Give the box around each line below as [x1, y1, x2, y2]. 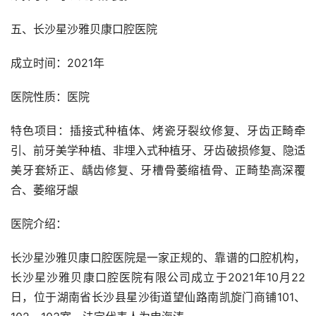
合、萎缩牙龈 [11, 183, 78, 197]
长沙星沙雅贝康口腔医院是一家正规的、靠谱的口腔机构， [11, 250, 305, 265]
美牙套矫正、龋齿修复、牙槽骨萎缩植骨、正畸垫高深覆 [11, 163, 305, 178]
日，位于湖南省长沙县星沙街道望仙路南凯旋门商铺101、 [11, 290, 305, 305]
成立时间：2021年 [11, 56, 104, 71]
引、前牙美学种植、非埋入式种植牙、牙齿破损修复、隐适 [11, 143, 305, 158]
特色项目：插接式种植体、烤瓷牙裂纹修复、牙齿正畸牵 [11, 123, 305, 138]
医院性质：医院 [11, 90, 90, 104]
